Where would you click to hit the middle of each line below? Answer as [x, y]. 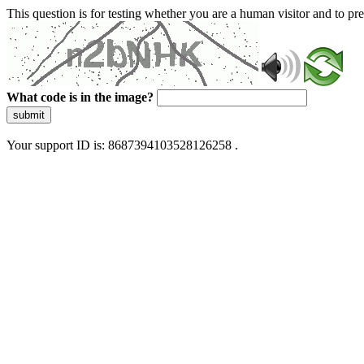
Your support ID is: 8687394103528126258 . [122, 145]
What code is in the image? [80, 97]
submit [29, 115]
